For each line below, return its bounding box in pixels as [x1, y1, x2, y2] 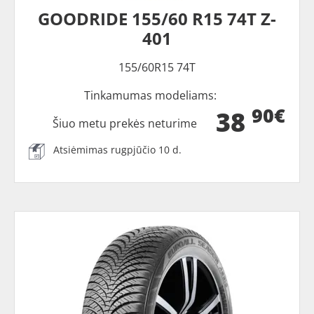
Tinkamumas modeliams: [83, 88, 217, 103]
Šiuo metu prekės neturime [53, 116, 198, 131]
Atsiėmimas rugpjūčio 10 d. [53, 143, 182, 156]
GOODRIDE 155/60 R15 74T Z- [38, 7, 276, 30]
